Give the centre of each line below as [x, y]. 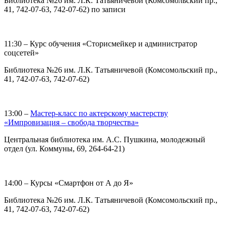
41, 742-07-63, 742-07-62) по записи [65, 9]
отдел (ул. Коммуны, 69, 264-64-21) [64, 148]
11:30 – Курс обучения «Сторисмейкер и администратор [101, 43]
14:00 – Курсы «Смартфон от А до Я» [69, 183]
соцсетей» [21, 52]
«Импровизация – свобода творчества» [71, 122]
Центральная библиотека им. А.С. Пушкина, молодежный [105, 139]
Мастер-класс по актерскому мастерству [99, 113]
